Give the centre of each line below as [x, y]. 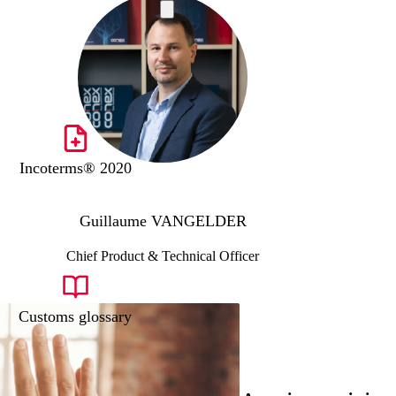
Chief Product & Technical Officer [163, 256]
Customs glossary [76, 317]
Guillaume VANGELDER [163, 221]
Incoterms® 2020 [75, 168]
